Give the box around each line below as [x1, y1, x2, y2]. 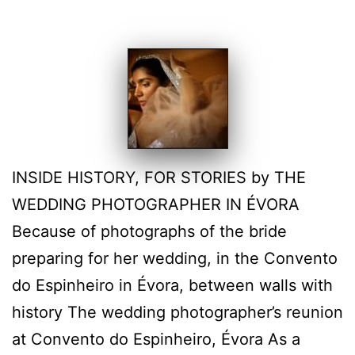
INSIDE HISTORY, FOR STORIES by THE [12, 168, 306, 188]
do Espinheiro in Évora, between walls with [12, 276, 333, 296]
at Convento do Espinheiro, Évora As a [12, 330, 300, 349]
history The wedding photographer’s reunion [12, 303, 343, 323]
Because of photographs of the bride [12, 222, 287, 242]
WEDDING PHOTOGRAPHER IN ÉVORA [12, 195, 300, 215]
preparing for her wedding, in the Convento [12, 249, 338, 269]
